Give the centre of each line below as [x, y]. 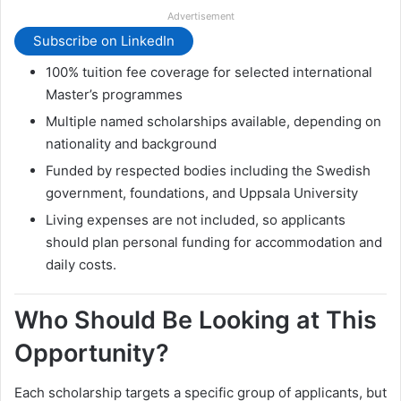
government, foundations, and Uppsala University [202, 192]
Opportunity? [92, 353]
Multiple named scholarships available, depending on [213, 121]
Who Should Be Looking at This [196, 320]
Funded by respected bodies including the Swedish [208, 170]
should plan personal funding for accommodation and [214, 242]
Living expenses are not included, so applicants [196, 219]
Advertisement [200, 16]
